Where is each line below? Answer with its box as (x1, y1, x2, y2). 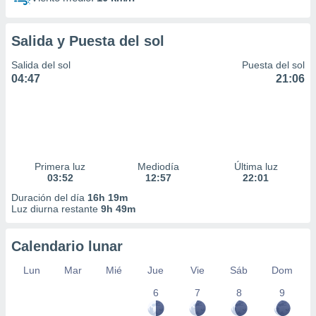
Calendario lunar (11, 238, 123, 254)
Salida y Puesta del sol (11, 33, 164, 49)
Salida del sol (11, 59, 71, 71)
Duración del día (11, 192, 87, 203)
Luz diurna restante (11, 203, 101, 214)
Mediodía (137, 161, 179, 172)
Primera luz (35, 161, 86, 172)
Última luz (233, 161, 278, 172)
